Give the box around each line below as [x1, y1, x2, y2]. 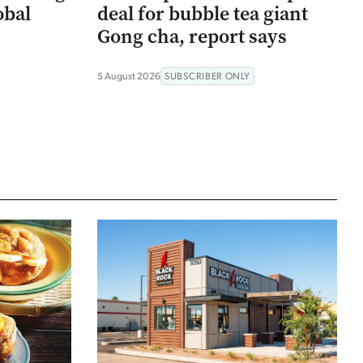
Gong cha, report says [97, 23, 287, 49]
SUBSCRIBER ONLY [164, 69, 250, 82]
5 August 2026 [97, 69, 160, 82]
